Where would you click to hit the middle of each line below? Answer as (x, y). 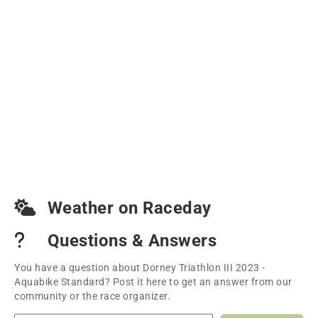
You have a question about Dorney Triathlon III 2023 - (140, 268)
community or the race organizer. (92, 296)
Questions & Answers (130, 241)
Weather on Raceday (127, 208)
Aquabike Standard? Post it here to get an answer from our (153, 282)
